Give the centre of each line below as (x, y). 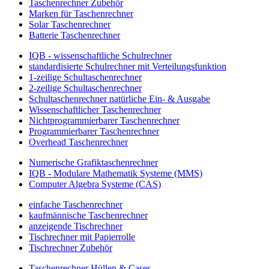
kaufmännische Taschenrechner (88, 215)
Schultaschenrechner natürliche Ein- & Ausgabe (119, 98)
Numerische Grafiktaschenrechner (93, 162)
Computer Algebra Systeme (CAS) (95, 184)
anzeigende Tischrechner (76, 226)
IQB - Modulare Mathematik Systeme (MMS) (116, 173)
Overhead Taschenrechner (78, 142)
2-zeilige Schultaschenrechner (85, 88)
